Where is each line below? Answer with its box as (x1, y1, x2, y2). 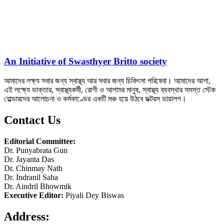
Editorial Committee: (4, 136, 75, 145)
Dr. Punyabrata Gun (4, 145, 67, 154)
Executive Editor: (4, 190, 65, 199)
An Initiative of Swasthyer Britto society (4, 56, 167, 67)
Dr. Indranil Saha (4, 172, 58, 181)
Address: (4, 209, 52, 223)
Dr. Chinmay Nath (4, 163, 62, 172)
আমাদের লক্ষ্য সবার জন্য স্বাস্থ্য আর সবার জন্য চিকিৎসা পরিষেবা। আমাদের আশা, (4, 76, 210, 85)
